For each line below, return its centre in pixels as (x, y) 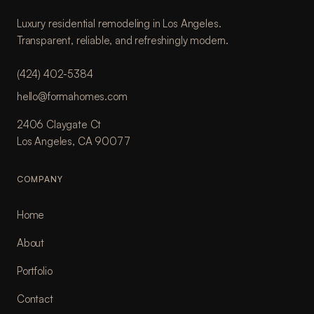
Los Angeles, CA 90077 (74, 141)
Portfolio (35, 271)
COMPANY (40, 179)
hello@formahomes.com (72, 96)
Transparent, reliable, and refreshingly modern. (123, 40)
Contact (35, 299)
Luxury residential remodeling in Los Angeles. (119, 23)
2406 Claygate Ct (59, 124)
